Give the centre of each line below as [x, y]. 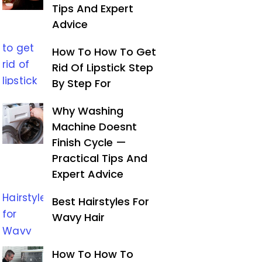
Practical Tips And [100, 158]
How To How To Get [104, 52]
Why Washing [88, 111]
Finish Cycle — [89, 142]
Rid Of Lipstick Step [103, 68]
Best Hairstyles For [101, 201]
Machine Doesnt [95, 127]
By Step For [82, 83]
